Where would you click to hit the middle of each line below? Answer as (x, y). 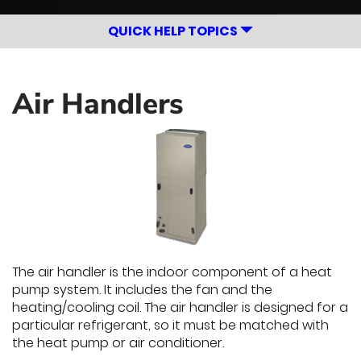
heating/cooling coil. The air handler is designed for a (180, 307)
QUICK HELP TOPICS (174, 31)
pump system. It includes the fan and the (142, 290)
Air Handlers (98, 104)
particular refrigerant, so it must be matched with (170, 325)
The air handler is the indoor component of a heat (172, 272)
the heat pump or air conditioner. (118, 343)
